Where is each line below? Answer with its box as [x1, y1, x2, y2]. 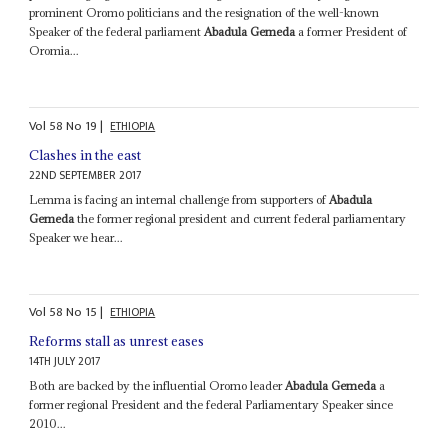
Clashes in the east [29, 145, 142, 164]
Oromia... [29, 43, 80, 59]
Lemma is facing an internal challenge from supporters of [29, 191, 330, 207]
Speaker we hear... [29, 229, 124, 245]
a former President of [295, 24, 408, 40]
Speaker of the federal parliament [29, 24, 205, 40]
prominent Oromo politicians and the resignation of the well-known [29, 5, 380, 21]
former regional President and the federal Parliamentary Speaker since [29, 397, 394, 413]
